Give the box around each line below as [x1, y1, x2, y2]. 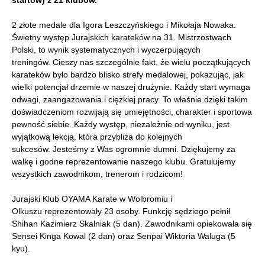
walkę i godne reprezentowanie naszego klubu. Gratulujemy [12, 157, 235, 167]
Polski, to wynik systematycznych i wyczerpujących [12, 45, 201, 55]
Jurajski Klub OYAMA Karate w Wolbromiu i [12, 194, 172, 204]
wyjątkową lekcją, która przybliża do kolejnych [12, 132, 182, 142]
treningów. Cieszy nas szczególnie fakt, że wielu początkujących [12, 57, 250, 67]
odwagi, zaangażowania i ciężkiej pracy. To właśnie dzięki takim [12, 95, 248, 105]
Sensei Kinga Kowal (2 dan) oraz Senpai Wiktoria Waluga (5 [12, 231, 235, 241]
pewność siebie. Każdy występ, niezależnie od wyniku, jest [12, 119, 230, 130]
